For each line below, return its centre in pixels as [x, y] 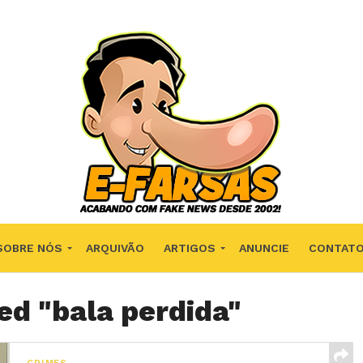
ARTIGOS [189, 248]
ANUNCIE [264, 248]
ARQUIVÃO [115, 248]
